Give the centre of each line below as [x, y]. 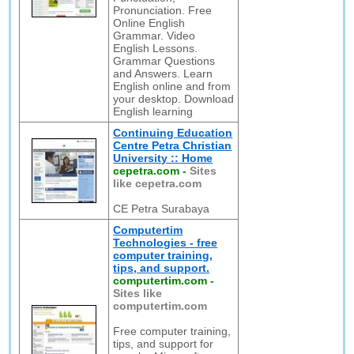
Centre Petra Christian [173, 145]
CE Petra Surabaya [162, 209]
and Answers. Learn [163, 73]
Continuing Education [173, 133]
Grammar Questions [164, 61]
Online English [149, 23]
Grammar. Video [154, 36]
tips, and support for [164, 344]
